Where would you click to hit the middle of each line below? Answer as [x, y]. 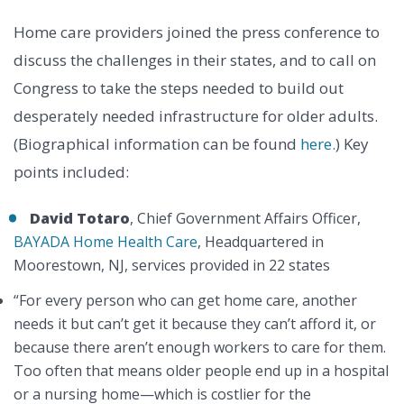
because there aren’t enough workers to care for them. [200, 348]
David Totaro [80, 219]
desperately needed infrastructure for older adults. [196, 116]
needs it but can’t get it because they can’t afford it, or [195, 324]
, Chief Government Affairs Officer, [245, 219]
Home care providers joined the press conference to [197, 32]
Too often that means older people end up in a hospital [201, 371]
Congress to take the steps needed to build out [179, 88]
